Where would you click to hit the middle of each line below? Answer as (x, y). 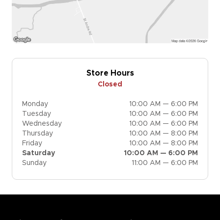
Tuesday (37, 114)
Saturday (39, 153)
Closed (110, 84)
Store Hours (110, 73)
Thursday (38, 133)
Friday (32, 143)
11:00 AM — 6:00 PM (165, 163)
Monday (35, 104)
